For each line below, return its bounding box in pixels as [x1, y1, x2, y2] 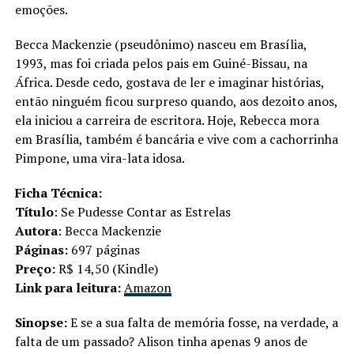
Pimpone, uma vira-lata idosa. [14, 149, 185, 167]
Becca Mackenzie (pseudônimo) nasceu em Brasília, [14, 35, 307, 53]
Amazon [123, 278, 171, 296]
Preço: [14, 259, 55, 277]
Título [14, 202, 54, 220]
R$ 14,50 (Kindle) [55, 259, 158, 277]
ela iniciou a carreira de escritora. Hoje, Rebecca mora [14, 111, 319, 129]
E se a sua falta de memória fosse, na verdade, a [70, 313, 338, 331]
